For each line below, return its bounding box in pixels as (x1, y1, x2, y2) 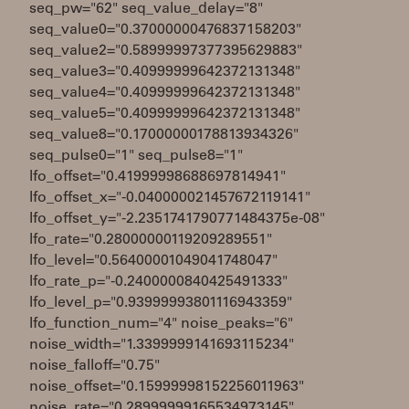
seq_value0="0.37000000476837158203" (29, 23, 301, 37)
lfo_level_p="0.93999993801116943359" (29, 296, 292, 310)
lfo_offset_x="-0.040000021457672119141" (29, 191, 310, 205)
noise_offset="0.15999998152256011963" (29, 380, 304, 394)
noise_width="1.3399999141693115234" (29, 338, 294, 352)
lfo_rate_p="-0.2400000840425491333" (29, 275, 288, 289)
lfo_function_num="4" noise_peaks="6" (29, 317, 293, 331)
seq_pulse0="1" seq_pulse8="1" (29, 149, 243, 163)
